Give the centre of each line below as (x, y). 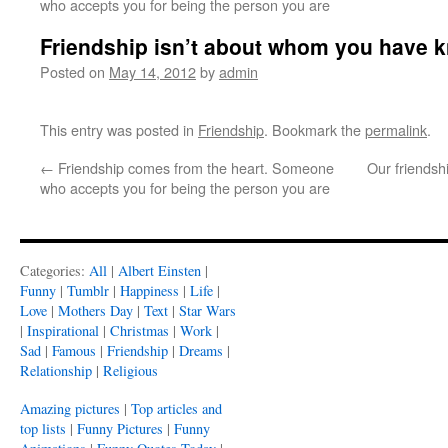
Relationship (56, 370)
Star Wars (207, 310)
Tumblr (88, 290)
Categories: (54, 270)
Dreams (201, 350)
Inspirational (63, 330)
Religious (130, 370)
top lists (43, 428)
